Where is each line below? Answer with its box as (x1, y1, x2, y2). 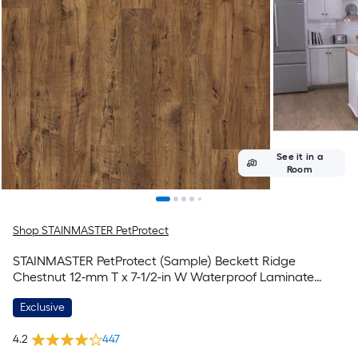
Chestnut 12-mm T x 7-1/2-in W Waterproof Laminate (13, 269, 314, 284)
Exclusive (20, 300, 65, 314)
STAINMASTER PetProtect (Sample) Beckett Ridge (13, 253, 296, 268)
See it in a (276, 151, 323, 162)
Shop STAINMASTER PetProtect (13, 224, 169, 237)
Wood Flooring (13, 285, 96, 300)
